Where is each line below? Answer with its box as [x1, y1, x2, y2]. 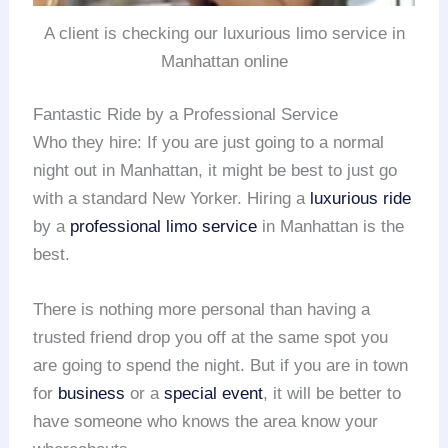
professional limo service [70, 217, 258, 237]
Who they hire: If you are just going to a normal [33, 133, 385, 153]
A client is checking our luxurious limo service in [43, 23, 405, 43]
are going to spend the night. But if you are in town [33, 356, 409, 376]
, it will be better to [263, 384, 402, 404]
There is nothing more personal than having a [33, 300, 371, 320]
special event [164, 384, 264, 404]
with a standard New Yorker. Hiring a [33, 189, 311, 209]
